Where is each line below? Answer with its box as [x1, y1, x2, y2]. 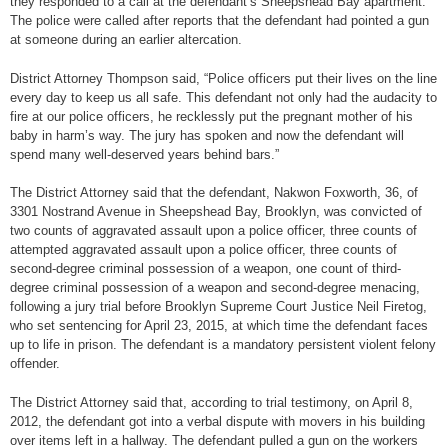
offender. [10, 356, 60, 372]
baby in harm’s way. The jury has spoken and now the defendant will [10, 127, 404, 143]
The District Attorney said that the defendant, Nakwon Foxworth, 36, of [10, 185, 418, 201]
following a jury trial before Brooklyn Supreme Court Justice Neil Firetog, [10, 299, 427, 315]
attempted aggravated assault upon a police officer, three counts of [10, 242, 397, 258]
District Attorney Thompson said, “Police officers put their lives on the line [10, 70, 437, 86]
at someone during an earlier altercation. [10, 32, 242, 48]
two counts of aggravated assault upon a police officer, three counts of [10, 223, 417, 239]
